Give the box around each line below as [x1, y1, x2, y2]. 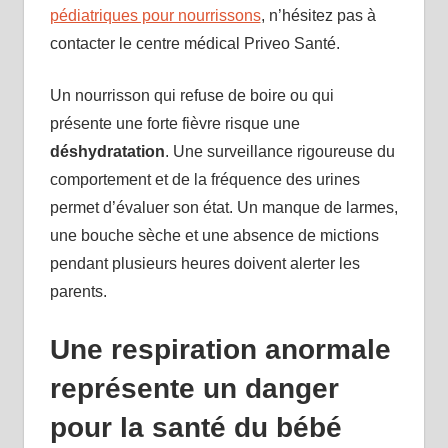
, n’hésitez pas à [260, 7, 376, 25]
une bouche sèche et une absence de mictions [49, 227, 379, 245]
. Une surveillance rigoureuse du [164, 143, 395, 161]
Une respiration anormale [49, 334, 391, 366]
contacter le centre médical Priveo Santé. [49, 35, 340, 53]
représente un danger [49, 373, 339, 405]
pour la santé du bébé [49, 412, 342, 444]
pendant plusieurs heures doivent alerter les [49, 255, 360, 273]
